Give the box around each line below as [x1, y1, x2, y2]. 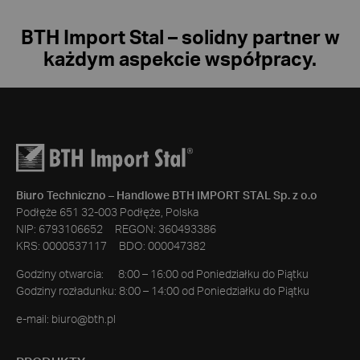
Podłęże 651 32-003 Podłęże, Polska [16, 207, 198, 219]
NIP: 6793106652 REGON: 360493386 [16, 224, 216, 236]
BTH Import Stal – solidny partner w [20, 29, 340, 48]
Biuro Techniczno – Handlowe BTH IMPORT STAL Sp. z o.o [16, 190, 317, 202]
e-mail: [16, 314, 51, 326]
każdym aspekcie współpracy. [43, 51, 317, 70]
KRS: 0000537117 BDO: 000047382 [16, 241, 206, 253]
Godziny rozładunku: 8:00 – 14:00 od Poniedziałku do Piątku [16, 286, 309, 298]
